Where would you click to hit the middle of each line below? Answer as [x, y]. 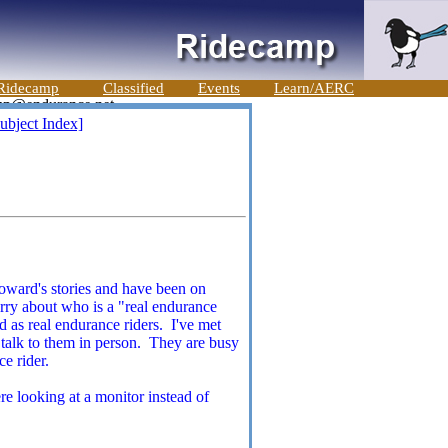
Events [219, 88]
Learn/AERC [314, 88]
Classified [133, 88]
